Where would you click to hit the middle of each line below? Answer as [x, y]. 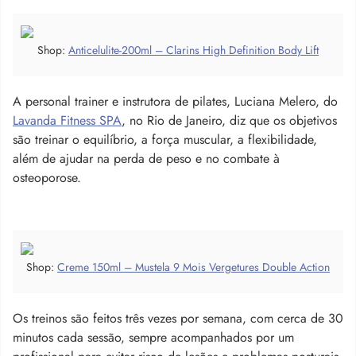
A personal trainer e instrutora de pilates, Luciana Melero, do [175, 101]
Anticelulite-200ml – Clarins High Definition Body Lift [193, 50]
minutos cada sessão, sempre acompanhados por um [153, 337]
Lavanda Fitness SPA [67, 120]
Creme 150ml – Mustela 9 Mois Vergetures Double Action [193, 267]
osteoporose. [47, 177]
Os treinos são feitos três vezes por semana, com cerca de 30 [178, 318]
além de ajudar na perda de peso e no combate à [146, 158]
